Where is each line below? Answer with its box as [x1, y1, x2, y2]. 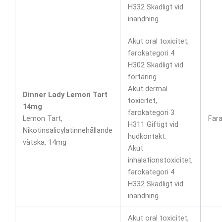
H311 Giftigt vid [127, 119, 178, 129]
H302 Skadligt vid [127, 60, 183, 69]
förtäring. [127, 72, 158, 81]
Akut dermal [127, 84, 167, 93]
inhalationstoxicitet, [127, 155, 193, 165]
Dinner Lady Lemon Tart [22, 90, 108, 99]
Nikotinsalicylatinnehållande [22, 125, 112, 135]
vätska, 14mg [22, 137, 66, 147]
